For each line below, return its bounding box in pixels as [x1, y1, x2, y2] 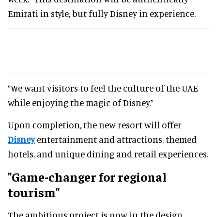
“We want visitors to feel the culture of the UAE [8, 82, 198, 93]
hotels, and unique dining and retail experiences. [8, 148, 208, 159]
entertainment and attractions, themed [35, 133, 197, 145]
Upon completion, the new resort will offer [8, 119, 182, 130]
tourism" [8, 184, 60, 200]
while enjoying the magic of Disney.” [8, 96, 154, 108]
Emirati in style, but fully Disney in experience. [8, 7, 196, 19]
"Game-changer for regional [8, 168, 167, 185]
